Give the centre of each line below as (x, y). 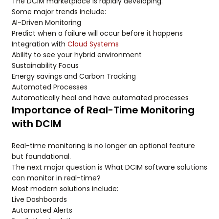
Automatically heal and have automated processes (100, 98)
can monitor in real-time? (56, 178)
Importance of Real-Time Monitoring (103, 110)
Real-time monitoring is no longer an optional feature (103, 146)
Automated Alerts (42, 210)
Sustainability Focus (45, 66)
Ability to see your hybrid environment (77, 55)
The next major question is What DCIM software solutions (109, 167)
